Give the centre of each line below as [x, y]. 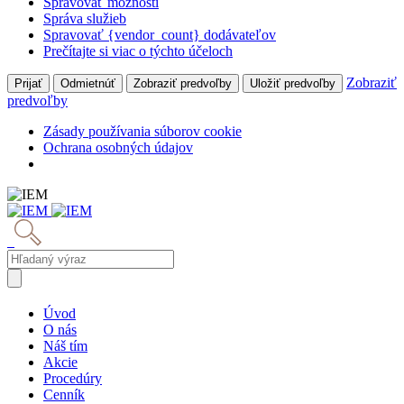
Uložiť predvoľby [293, 84]
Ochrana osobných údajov [118, 148]
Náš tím [65, 346]
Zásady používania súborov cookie [142, 132]
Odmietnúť [88, 84]
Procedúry [73, 379]
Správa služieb [85, 19]
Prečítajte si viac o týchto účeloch [138, 51]
